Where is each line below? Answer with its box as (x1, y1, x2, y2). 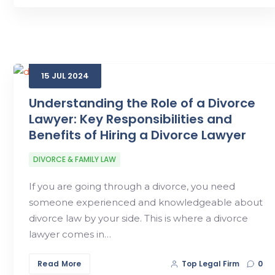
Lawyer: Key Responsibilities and (29, 110, 232, 128)
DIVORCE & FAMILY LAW (33, 153, 116, 165)
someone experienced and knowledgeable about (29, 196, 263, 208)
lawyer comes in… (29, 228, 111, 240)
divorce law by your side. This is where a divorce (29, 212, 248, 224)
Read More (37, 258, 82, 269)
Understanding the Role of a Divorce (29, 94, 255, 112)
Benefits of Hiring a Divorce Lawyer (29, 126, 246, 144)
